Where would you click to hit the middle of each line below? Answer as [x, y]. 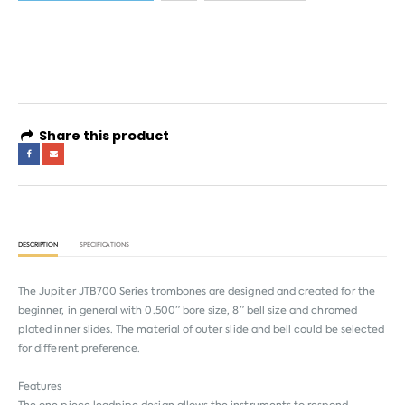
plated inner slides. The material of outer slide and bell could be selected [202, 330]
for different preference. [80, 349]
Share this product [103, 136]
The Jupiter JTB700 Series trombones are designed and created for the [197, 292]
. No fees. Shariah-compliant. [87, 52]
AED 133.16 [42, 25]
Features [40, 387]
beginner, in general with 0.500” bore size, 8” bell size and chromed [188, 311]
